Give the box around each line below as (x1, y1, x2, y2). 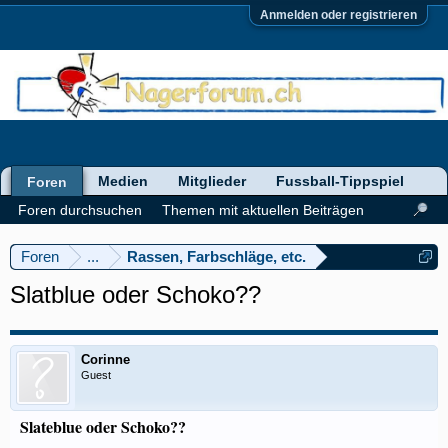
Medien (98, 173, 148, 189)
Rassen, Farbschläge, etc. (127, 248, 306, 265)
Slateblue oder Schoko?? (20, 415, 186, 438)
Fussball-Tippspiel (276, 173, 404, 189)
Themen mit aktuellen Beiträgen (162, 202, 364, 218)
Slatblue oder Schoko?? (10, 281, 261, 308)
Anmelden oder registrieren (260, 8, 417, 22)
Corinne (81, 352, 130, 367)
